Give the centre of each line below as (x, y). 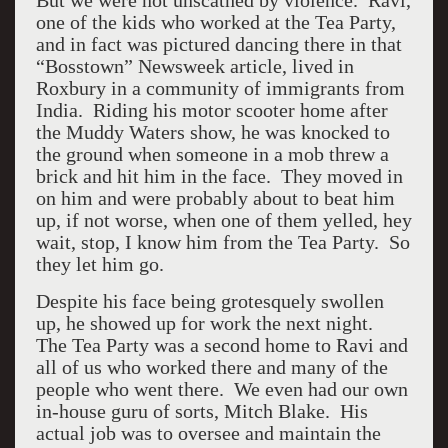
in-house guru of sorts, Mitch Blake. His (201, 411)
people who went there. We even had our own (221, 389)
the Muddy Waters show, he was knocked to (212, 132)
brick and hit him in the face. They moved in (219, 176)
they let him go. (102, 264)
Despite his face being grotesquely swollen (209, 301)
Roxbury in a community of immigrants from (220, 88)
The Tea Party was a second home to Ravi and (221, 345)
